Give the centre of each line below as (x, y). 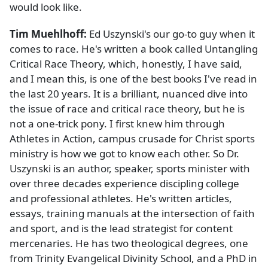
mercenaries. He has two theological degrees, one (129, 243)
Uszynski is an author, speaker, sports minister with (130, 169)
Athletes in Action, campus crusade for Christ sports (132, 139)
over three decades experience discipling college (124, 184)
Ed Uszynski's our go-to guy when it (172, 34)
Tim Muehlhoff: (49, 34)
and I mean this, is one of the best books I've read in (133, 79)
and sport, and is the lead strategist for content (121, 229)
